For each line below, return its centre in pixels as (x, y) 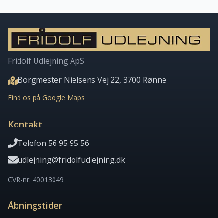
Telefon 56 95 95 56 (53, 143)
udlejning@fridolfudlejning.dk (71, 160)
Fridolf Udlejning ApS (46, 61)
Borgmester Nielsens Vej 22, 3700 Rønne (92, 80)
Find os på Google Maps (46, 98)
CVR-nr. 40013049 (36, 179)
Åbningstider (35, 205)
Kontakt (25, 124)
